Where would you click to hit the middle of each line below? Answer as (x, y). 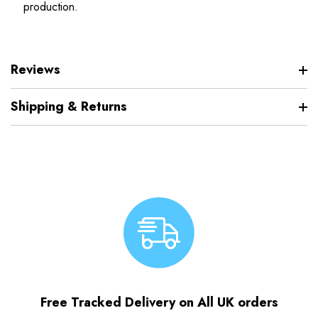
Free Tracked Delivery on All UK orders (159, 303)
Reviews (35, 70)
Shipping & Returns (69, 107)
